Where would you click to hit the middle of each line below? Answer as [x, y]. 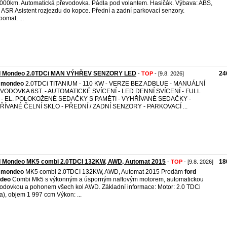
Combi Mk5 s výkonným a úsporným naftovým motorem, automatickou [107, 179]
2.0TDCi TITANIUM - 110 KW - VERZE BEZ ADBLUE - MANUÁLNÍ [115, 84]
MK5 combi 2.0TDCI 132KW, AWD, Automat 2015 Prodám [104, 172]
